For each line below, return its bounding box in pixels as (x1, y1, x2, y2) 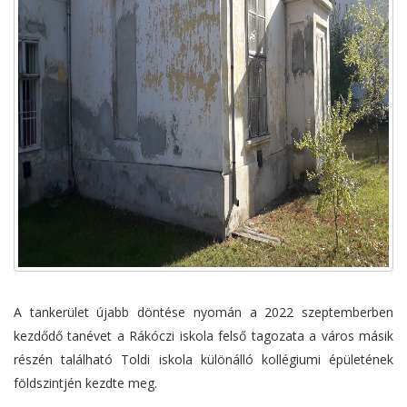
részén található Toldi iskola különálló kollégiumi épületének (14, 351, 393, 369)
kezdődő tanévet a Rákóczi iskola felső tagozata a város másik (14, 327, 393, 345)
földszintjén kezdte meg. (14, 374, 157, 392)
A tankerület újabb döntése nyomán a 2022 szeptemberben (14, 303, 393, 322)
